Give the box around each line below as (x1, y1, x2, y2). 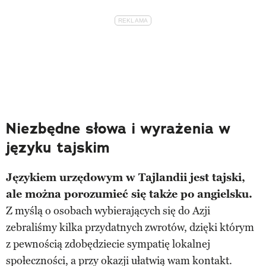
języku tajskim (6, 137, 109, 157)
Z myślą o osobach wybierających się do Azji (6, 204, 210, 217)
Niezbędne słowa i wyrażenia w (6, 118, 230, 138)
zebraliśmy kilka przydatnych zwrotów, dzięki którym (6, 220, 254, 234)
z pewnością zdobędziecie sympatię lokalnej (6, 237, 210, 251)
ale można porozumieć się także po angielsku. (6, 187, 252, 201)
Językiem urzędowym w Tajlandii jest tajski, (6, 170, 245, 184)
